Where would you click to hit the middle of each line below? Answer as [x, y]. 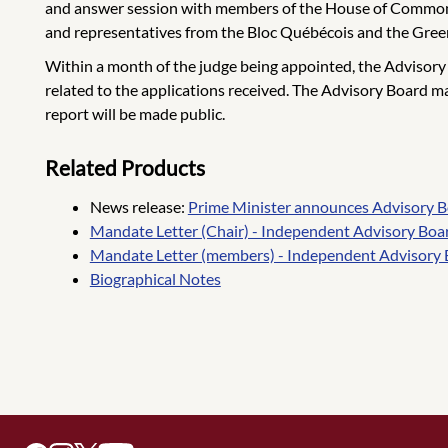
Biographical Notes [155, 278]
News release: [138, 206]
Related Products [125, 167]
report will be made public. [135, 113]
